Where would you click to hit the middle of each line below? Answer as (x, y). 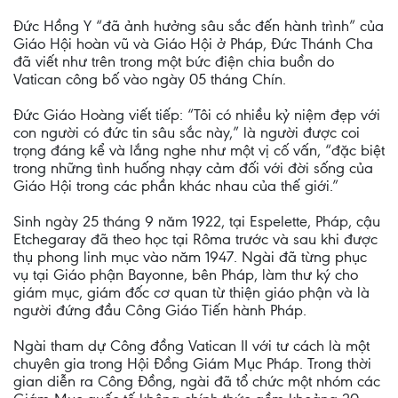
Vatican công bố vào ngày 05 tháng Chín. (150, 79)
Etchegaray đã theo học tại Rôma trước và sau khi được (195, 239)
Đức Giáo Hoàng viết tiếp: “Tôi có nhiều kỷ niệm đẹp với (197, 115)
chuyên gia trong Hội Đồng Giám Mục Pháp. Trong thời (192, 363)
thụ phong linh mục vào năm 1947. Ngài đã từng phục (190, 257)
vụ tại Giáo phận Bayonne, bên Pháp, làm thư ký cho (186, 275)
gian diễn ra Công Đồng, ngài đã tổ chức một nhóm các (197, 381)
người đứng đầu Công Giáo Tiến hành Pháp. (160, 310)
